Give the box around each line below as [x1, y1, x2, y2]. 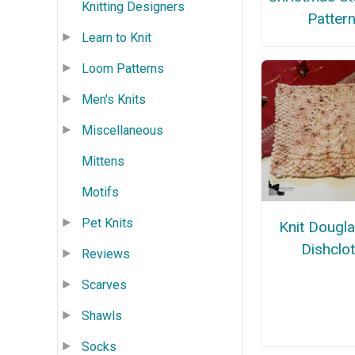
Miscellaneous [82, 122, 163, 138]
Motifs [82, 184, 119, 200]
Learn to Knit [82, 29, 151, 45]
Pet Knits [82, 215, 133, 231]
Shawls [82, 307, 122, 323]
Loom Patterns [82, 60, 164, 76]
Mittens [82, 153, 124, 169]
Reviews [82, 246, 130, 261]
